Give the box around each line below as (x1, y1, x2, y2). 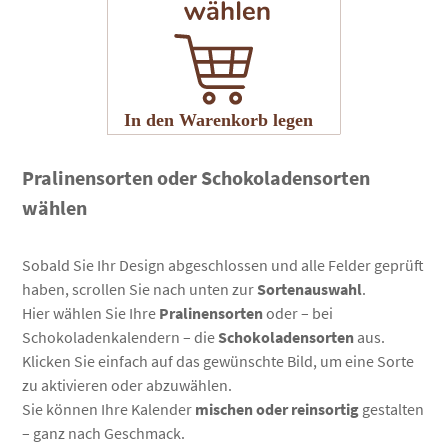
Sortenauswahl (257, 278, 363, 299)
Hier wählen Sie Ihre (22, 302, 160, 323)
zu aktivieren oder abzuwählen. (22, 374, 233, 395)
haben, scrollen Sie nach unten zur (22, 278, 258, 299)
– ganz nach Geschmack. (22, 422, 186, 443)
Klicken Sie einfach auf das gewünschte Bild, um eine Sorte (22, 350, 415, 371)
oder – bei (263, 302, 334, 323)
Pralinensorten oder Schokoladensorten (22, 164, 371, 190)
